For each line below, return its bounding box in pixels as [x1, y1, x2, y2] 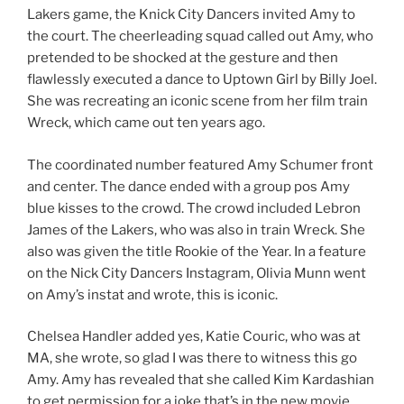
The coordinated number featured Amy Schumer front [27, 156, 373, 173]
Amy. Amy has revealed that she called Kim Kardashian [27, 372, 374, 389]
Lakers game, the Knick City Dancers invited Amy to [27, 6, 355, 23]
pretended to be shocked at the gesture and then [27, 50, 338, 67]
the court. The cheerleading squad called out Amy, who [27, 28, 373, 45]
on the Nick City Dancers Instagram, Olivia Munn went [27, 264, 366, 281]
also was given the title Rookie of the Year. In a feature [27, 243, 366, 260]
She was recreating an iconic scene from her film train [27, 93, 368, 110]
